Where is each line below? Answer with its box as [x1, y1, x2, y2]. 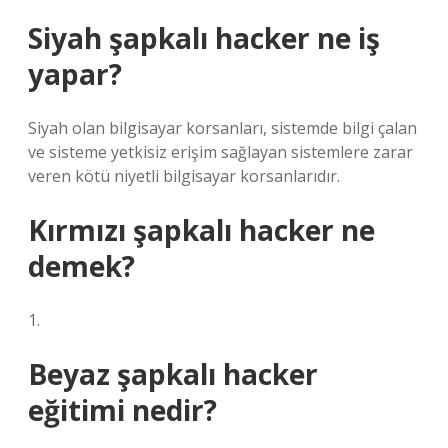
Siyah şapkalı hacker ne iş [28, 19, 380, 57]
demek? [28, 247, 135, 285]
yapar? [28, 55, 122, 93]
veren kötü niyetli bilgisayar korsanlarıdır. [28, 165, 340, 187]
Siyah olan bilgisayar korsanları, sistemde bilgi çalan [28, 117, 417, 139]
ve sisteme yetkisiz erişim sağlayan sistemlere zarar [28, 141, 413, 163]
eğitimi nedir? [28, 391, 217, 429]
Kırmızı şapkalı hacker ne [28, 211, 375, 249]
